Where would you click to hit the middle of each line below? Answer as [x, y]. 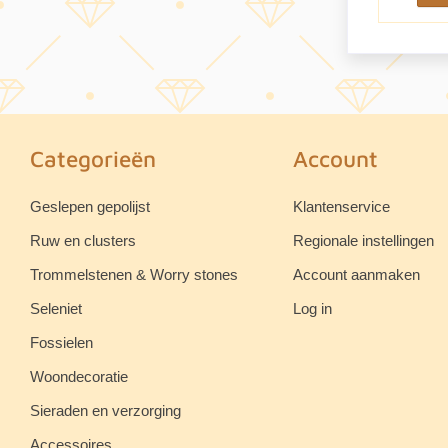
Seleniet [56, 309]
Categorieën [93, 159]
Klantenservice [341, 207]
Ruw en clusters [83, 241]
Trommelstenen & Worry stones [134, 275]
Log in [312, 309]
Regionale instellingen [363, 241]
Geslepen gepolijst [90, 207]
